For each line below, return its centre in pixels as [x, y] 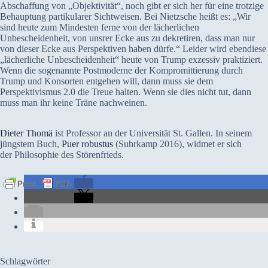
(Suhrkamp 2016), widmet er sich [177, 144]
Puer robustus [87, 144]
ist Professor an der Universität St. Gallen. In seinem [152, 133]
